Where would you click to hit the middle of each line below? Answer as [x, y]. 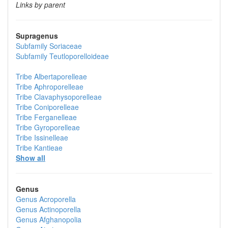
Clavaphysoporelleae [67, 97]
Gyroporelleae [56, 127]
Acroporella [56, 199]
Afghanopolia [59, 219]
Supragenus [37, 36]
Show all [31, 158]
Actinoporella [59, 209]
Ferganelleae [54, 117]
